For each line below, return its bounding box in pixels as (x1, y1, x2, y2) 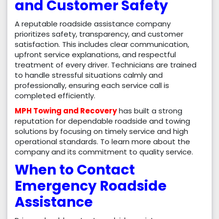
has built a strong (117, 106, 182, 116)
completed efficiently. (15, 90, 95, 101)
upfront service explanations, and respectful (15, 49, 176, 60)
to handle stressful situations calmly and (15, 70, 163, 81)
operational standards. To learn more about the (15, 136, 190, 147)
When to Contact (15, 160, 135, 180)
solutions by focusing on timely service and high (15, 126, 188, 137)
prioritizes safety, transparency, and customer (15, 29, 183, 40)
